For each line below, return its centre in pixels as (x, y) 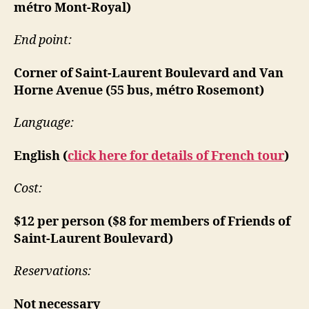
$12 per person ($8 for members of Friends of (152, 221)
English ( (41, 156)
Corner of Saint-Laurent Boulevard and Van (149, 73)
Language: (44, 123)
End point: (43, 41)
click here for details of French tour (176, 156)
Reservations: (52, 272)
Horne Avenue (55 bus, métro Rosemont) (139, 90)
